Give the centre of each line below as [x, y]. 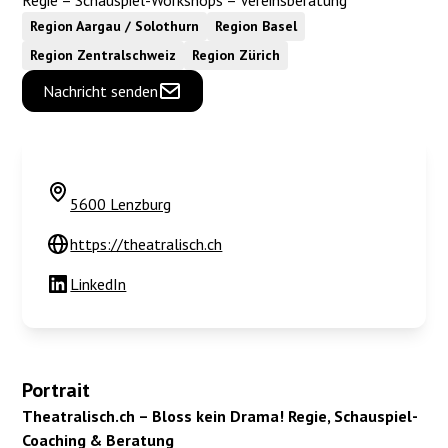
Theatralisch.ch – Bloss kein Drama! [153, 416]
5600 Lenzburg [121, 204]
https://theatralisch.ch [146, 244]
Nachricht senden [101, 91]
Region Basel [256, 26]
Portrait [56, 390]
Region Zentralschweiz [103, 55]
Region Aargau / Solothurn [115, 26]
